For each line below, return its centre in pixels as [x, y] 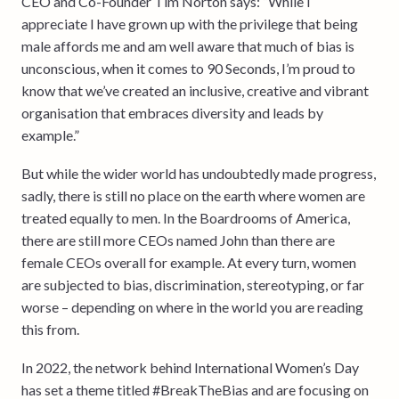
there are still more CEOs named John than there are [178, 240]
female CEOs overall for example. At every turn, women [189, 262]
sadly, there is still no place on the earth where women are [193, 195]
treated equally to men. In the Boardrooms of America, [186, 217]
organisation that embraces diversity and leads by [172, 112]
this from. [50, 329]
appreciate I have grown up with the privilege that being [190, 23]
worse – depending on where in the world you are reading [192, 306]
